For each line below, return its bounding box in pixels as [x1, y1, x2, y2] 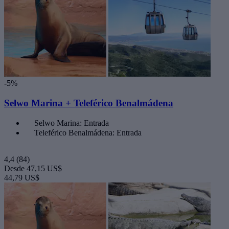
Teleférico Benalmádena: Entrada [34, 128, 142, 138]
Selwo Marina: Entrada [34, 119, 109, 128]
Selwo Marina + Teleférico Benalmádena [4, 97, 173, 108]
